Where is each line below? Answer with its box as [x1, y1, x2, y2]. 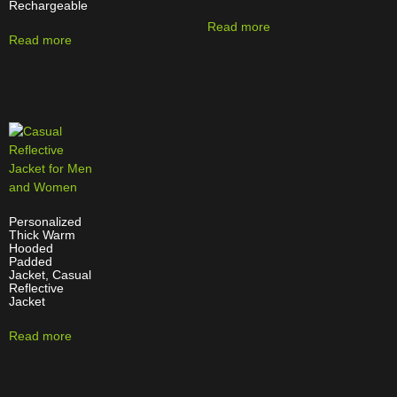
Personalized [9, 214, 82, 230]
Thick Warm [9, 228, 75, 243]
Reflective [9, 281, 64, 296]
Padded [9, 254, 52, 269]
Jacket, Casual [9, 268, 91, 283]
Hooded [9, 241, 53, 256]
